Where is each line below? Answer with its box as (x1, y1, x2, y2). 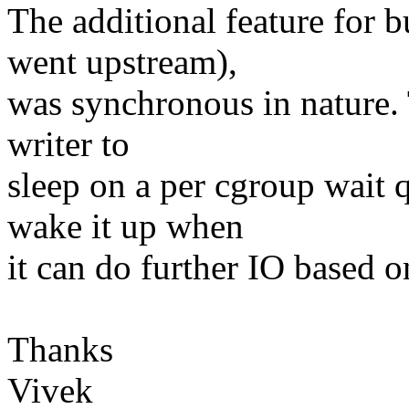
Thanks (7, 330, 113, 370)
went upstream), (7, 42, 237, 82)
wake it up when (7, 206, 244, 246)
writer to (7, 124, 130, 164)
